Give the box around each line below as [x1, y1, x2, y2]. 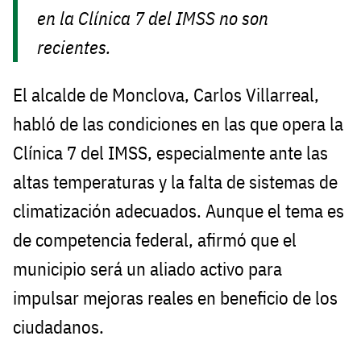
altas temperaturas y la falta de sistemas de [13, 169, 338, 193]
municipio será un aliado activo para [13, 256, 282, 280]
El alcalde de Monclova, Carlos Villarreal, [13, 82, 319, 106]
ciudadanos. [13, 314, 104, 338]
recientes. [37, 35, 112, 60]
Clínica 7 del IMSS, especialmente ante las [13, 140, 328, 164]
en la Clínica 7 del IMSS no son [37, 6, 269, 31]
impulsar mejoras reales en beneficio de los [13, 285, 338, 309]
